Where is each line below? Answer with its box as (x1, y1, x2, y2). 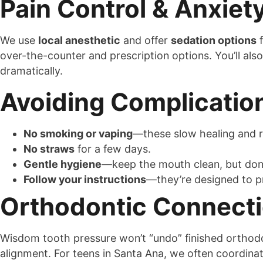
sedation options (171, 34, 257, 47)
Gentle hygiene (23, 157, 102, 170)
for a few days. (75, 142, 151, 155)
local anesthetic (38, 34, 120, 47)
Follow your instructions (23, 173, 146, 186)
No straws (23, 142, 75, 155)
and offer (120, 34, 171, 47)
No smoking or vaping (23, 127, 133, 140)
